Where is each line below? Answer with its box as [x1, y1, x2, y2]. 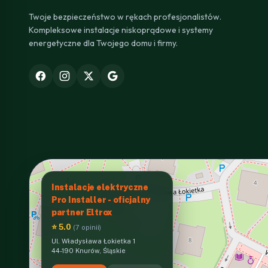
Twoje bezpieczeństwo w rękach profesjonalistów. [29, 11, 221, 22]
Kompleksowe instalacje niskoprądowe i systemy [29, 24, 213, 35]
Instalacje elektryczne [51, 182, 148, 192]
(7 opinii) [73, 223, 101, 231]
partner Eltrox [51, 207, 113, 217]
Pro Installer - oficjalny [51, 194, 151, 205]
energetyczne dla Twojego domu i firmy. [29, 37, 178, 48]
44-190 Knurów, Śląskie [51, 246, 126, 254]
